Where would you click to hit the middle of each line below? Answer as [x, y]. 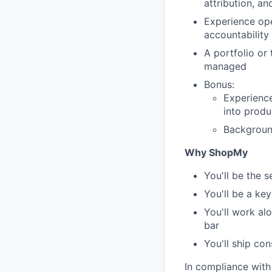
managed [225, 66]
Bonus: [219, 84]
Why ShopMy [216, 152]
